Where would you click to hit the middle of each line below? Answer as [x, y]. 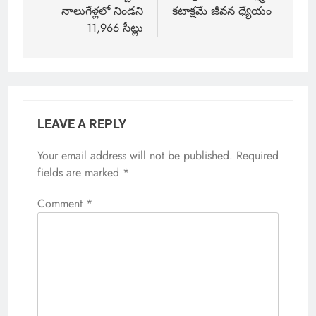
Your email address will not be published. [135, 155]
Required [257, 155]
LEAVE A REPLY [82, 124]
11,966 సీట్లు [115, 28]
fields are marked [80, 172]
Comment [62, 203]
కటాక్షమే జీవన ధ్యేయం [222, 11]
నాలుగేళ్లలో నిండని [102, 11]
